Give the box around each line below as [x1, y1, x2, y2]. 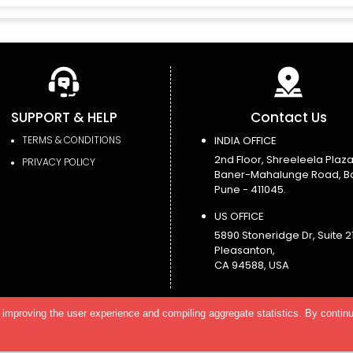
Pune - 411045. [214, 181, 286, 197]
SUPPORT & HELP [10, 107, 117, 127]
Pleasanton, [214, 242, 275, 258]
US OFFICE [214, 208, 264, 224]
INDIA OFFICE [214, 132, 277, 148]
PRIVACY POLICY [22, 154, 95, 169]
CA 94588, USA [214, 257, 289, 273]
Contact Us [250, 107, 327, 127]
